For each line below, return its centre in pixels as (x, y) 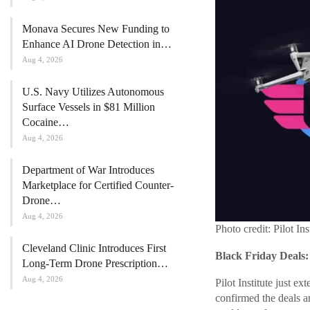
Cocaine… (46, 122)
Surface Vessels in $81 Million (89, 107)
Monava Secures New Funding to (96, 28)
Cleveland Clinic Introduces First (94, 248)
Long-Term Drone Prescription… (95, 263)
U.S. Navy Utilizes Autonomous (93, 91)
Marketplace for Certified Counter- (98, 185)
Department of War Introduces (88, 170)
